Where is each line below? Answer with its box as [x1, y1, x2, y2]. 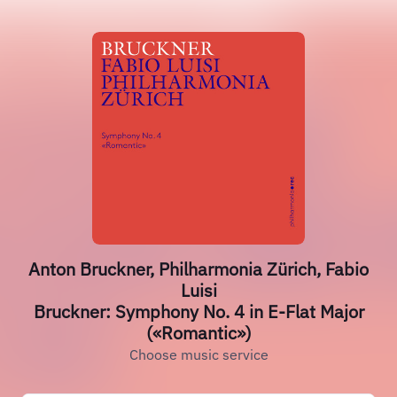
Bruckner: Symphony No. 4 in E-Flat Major [33, 300, 364, 323]
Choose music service [128, 346, 269, 363]
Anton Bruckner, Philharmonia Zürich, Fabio [28, 257, 369, 281]
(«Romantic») [145, 321, 252, 345]
